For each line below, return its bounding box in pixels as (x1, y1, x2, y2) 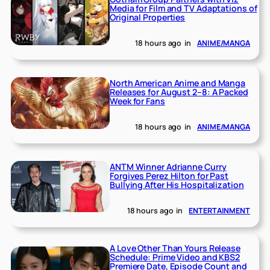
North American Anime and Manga (110, 77, 246, 89)
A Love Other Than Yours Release (110, 242, 240, 254)
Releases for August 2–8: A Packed (110, 86, 248, 98)
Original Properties (110, 11, 186, 24)
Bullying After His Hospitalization (110, 179, 244, 190)
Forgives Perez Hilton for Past (110, 170, 229, 181)
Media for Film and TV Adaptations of (110, 2, 257, 14)
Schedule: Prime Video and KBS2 (110, 251, 240, 263)
